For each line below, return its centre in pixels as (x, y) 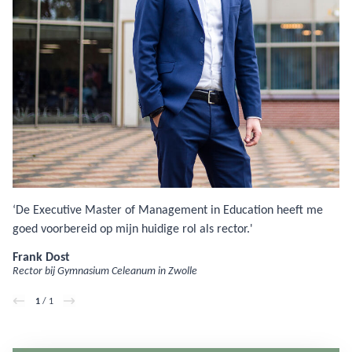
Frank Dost (41, 257)
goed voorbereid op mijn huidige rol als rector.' (133, 229)
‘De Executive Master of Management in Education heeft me (168, 210)
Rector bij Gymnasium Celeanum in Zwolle (105, 271)
